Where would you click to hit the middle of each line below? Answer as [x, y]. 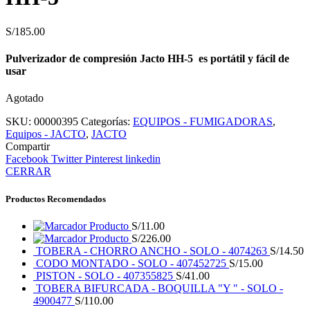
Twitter [67, 159]
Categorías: [107, 122]
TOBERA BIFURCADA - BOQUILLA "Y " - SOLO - [159, 288]
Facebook [27, 159]
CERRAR [28, 172]
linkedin [143, 159]
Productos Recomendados [56, 199]
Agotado [25, 98]
